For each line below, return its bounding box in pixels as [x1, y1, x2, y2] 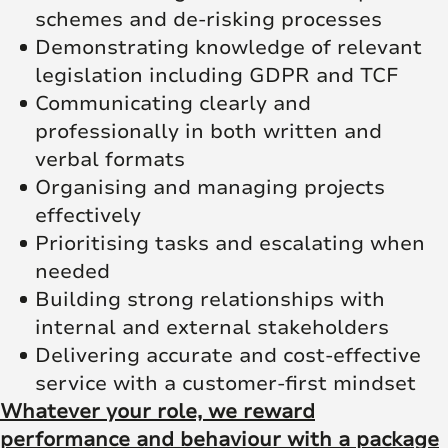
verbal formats [35, 145, 185, 173]
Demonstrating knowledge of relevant [35, 33, 422, 61]
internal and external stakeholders [35, 313, 389, 341]
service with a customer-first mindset [35, 369, 416, 397]
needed [35, 257, 110, 285]
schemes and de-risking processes [35, 5, 382, 33]
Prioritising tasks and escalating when [35, 229, 425, 257]
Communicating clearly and [35, 89, 311, 117]
